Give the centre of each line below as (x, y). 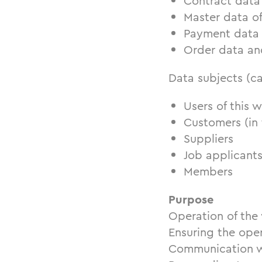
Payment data (221, 34)
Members (208, 172)
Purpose (191, 200)
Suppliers (208, 139)
